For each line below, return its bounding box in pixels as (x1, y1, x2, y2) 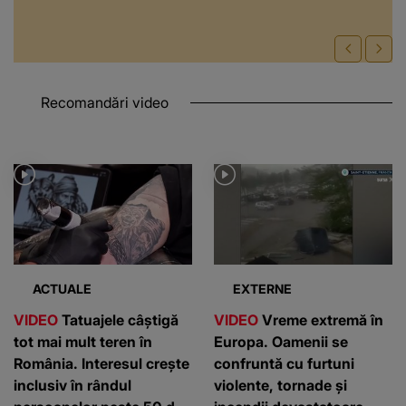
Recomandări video (41, 92, 169, 111)
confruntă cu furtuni (214, 353, 354, 372)
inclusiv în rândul (14, 375, 131, 394)
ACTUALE (33, 280, 92, 296)
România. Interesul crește (14, 353, 189, 372)
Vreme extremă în (258, 310, 383, 329)
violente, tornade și (214, 375, 347, 394)
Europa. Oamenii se (214, 332, 348, 351)
